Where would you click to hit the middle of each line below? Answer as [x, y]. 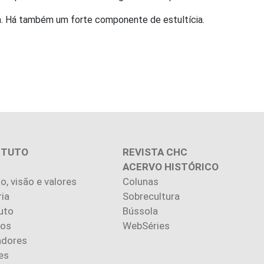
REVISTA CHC [155, 152]
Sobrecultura [151, 196]
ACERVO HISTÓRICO [171, 167]
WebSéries [146, 226]
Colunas [141, 181]
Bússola [140, 211]
